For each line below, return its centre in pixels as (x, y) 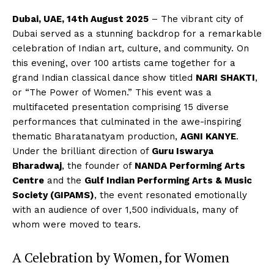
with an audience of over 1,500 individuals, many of (125, 210)
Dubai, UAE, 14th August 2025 (80, 19)
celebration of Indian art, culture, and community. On (131, 48)
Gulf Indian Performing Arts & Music (168, 180)
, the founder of (98, 166)
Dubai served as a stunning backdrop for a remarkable (137, 34)
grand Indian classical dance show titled (104, 78)
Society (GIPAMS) (53, 195)
